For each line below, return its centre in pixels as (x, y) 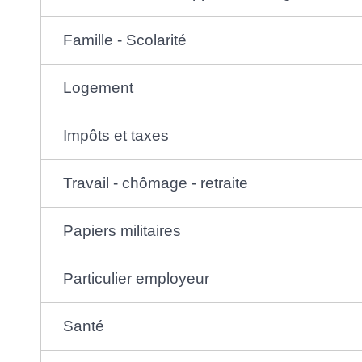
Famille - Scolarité (125, 40)
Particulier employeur (137, 279)
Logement (99, 88)
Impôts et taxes (116, 136)
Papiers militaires (122, 231)
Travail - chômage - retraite (156, 183)
